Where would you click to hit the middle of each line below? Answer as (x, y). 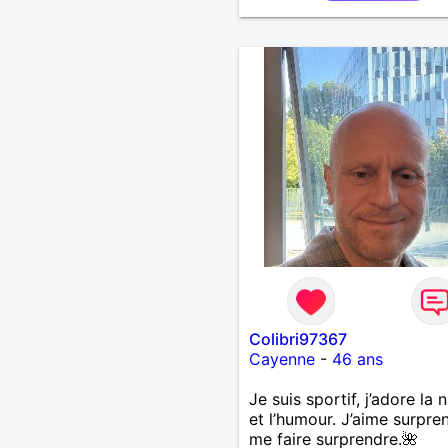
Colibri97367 (297, 338)
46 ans (357, 358)
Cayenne (281, 358)
